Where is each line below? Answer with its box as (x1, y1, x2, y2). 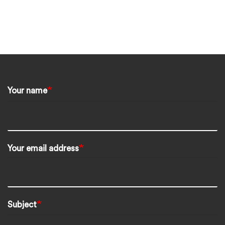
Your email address (8, 144, 79, 153)
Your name (8, 86, 47, 95)
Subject (8, 200, 37, 209)
